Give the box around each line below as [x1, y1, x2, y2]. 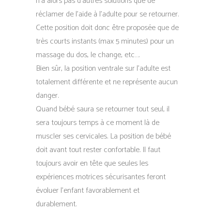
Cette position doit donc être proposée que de [36, 21, 179, 34]
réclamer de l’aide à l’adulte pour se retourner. [36, 8, 179, 21]
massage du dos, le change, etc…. [36, 48, 139, 62]
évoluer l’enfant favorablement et [36, 184, 139, 197]
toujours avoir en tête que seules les [36, 157, 148, 170]
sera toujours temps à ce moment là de [36, 116, 159, 129]
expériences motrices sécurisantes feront [36, 170, 166, 184]
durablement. [36, 198, 77, 211]
